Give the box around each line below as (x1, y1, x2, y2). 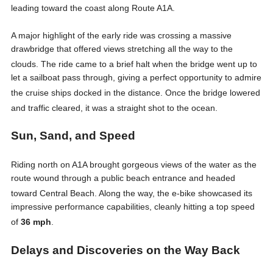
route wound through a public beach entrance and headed (10, 173, 235, 183)
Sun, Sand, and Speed (10, 129, 135, 143)
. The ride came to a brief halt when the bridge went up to (35, 58, 257, 69)
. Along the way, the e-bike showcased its (94, 188, 252, 198)
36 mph (20, 216, 51, 227)
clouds (10, 58, 36, 69)
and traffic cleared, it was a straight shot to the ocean (10, 102, 215, 113)
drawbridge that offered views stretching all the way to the (10, 44, 233, 54)
